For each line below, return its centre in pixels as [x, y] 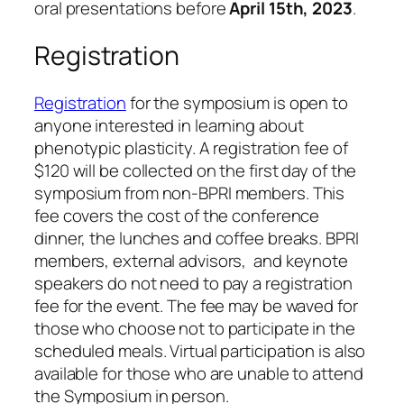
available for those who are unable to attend [199, 373]
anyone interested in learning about [169, 125]
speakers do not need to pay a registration [193, 283]
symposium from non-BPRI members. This [190, 193]
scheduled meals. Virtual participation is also [200, 350]
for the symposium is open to [237, 102]
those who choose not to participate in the [195, 328]
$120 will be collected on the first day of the [196, 170]
